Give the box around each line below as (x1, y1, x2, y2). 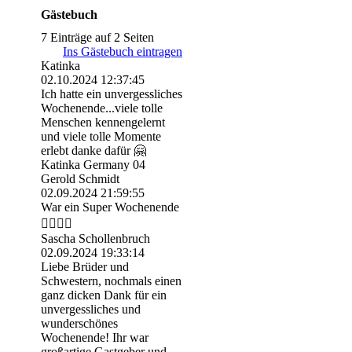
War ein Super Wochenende (41, 200, 179, 214)
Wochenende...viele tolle (41, 101, 163, 115)
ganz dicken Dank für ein (41, 288, 167, 302)
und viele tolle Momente (41, 130, 161, 144)
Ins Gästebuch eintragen (63, 45, 182, 59)
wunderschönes (41, 317, 118, 331)
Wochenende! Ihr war (41, 331, 148, 345)
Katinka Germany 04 (41, 158, 145, 172)
